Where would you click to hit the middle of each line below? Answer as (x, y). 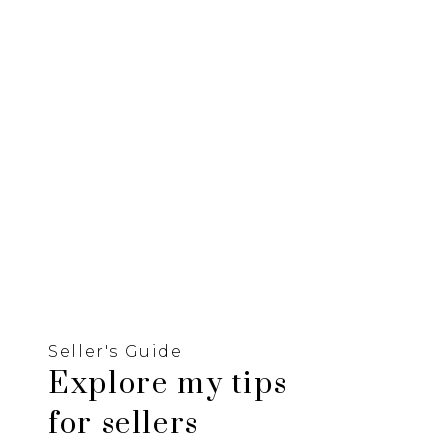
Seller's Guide (115, 351)
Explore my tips (168, 383)
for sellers (123, 423)
